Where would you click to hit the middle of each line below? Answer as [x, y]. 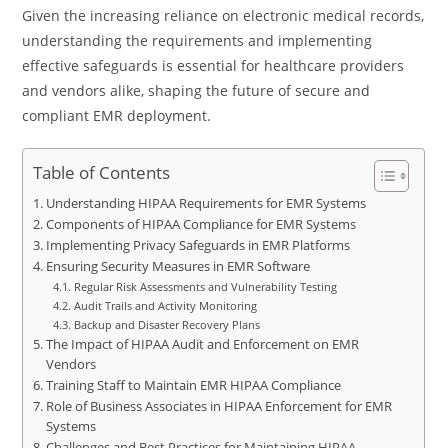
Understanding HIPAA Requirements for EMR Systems [205, 203]
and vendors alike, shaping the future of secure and [196, 90]
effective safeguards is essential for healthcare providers [213, 65]
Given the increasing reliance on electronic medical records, [223, 15]
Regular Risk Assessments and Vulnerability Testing [205, 286]
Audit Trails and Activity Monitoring [165, 305]
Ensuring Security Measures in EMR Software [177, 266]
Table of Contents [102, 173]
